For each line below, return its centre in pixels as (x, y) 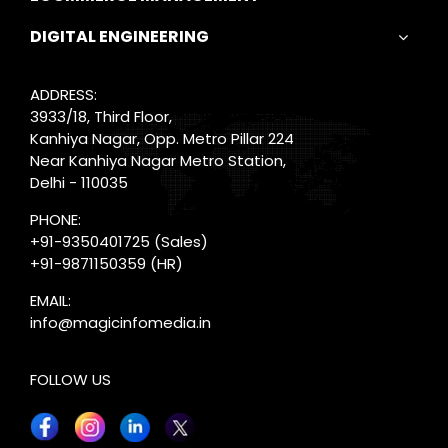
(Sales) (178, 241)
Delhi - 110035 (78, 182)
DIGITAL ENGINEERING (119, 36)
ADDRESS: (63, 94)
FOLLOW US (70, 379)
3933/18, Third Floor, (100, 116)
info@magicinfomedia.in (120, 322)
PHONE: (55, 219)
